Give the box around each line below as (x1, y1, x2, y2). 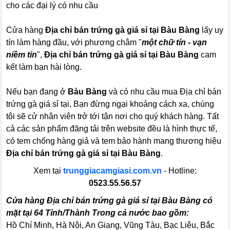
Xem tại (33, 166, 63, 176)
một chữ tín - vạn (142, 38, 207, 47)
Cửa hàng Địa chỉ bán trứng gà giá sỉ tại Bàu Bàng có (6, 196, 213, 205)
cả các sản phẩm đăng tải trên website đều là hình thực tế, (6, 124, 218, 133)
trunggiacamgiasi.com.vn (63, 166, 162, 176)
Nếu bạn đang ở (6, 87, 68, 97)
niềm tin (6, 50, 37, 60)
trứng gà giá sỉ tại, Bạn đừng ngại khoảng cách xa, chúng (6, 100, 215, 109)
